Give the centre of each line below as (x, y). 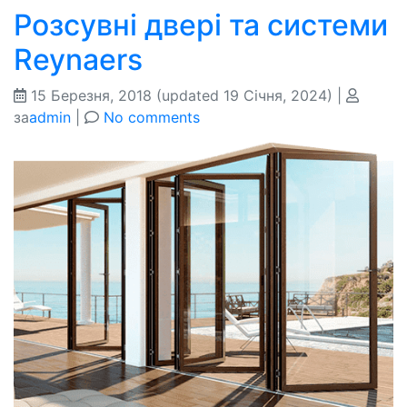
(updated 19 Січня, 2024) (244, 95)
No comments (152, 117)
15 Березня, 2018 (91, 95)
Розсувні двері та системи (201, 25)
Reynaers (78, 59)
